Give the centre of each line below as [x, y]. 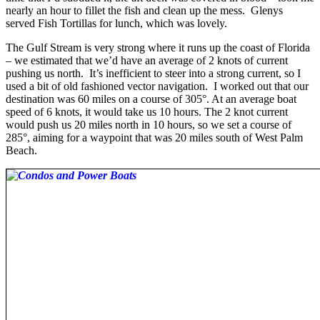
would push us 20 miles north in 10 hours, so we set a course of [149, 124]
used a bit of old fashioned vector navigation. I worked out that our [157, 86]
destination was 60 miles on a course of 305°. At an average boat [151, 99]
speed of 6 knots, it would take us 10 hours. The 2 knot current [147, 111]
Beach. [23, 150]
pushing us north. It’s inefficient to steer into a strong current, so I [153, 73]
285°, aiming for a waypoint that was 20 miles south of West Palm [154, 137]
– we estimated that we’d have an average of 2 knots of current [147, 60]
